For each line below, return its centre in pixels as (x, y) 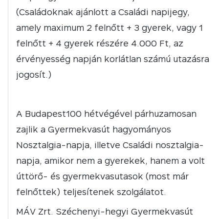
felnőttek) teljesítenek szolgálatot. (95, 192)
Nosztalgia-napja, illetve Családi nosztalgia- (110, 145)
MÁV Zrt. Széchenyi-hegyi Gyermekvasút (105, 211)
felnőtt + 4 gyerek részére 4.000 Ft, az (100, 43)
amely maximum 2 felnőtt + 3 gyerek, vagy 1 (109, 28)
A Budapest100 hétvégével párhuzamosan (106, 114)
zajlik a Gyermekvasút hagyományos (94, 129)
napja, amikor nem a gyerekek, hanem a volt (110, 161)
